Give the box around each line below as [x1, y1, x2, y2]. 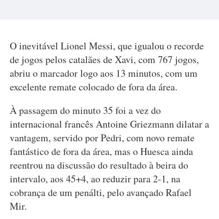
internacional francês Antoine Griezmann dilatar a [10, 117, 209, 131]
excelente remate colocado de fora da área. [10, 80, 177, 93]
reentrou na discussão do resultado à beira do [10, 158, 188, 172]
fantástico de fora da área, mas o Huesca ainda [10, 145, 193, 158]
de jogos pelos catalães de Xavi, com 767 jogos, [10, 53, 199, 66]
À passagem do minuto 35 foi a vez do [10, 104, 161, 117]
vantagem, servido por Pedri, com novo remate [10, 131, 195, 144]
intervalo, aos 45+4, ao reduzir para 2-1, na [10, 172, 180, 185]
